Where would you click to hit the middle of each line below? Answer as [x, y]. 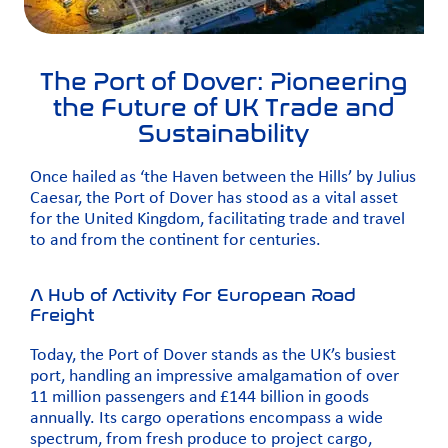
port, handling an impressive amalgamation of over [214, 377]
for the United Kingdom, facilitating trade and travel [217, 219]
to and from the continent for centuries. [175, 240]
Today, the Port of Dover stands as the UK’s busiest [213, 356]
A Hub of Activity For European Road [193, 295]
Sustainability [224, 134]
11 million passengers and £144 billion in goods [199, 398]
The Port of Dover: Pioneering [224, 82]
